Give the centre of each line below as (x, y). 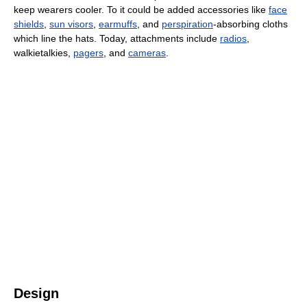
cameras (147, 52)
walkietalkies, (44, 52)
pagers (88, 52)
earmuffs (118, 24)
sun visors (71, 24)
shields (29, 24)
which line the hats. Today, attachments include (117, 38)
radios (233, 38)
